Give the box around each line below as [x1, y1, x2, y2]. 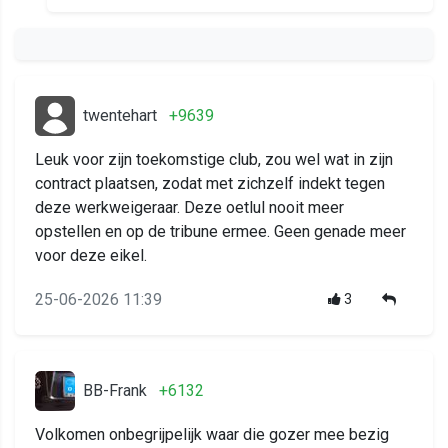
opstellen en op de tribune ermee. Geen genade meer [35, 222, 406, 242]
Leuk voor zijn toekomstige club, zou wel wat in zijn [35, 150, 393, 170]
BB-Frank [83, 381, 147, 401]
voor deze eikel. [35, 246, 147, 266]
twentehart [83, 106, 157, 126]
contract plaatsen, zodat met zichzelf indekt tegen [35, 174, 385, 194]
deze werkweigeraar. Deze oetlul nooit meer [35, 198, 344, 218]
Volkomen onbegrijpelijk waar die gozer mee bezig [35, 425, 389, 445]
